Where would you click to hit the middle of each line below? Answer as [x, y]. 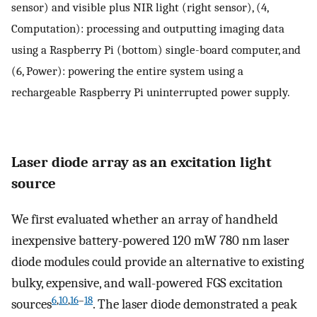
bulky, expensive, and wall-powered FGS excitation [147, 283]
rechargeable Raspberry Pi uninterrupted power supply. [151, 92]
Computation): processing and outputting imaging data [148, 29]
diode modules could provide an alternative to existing [158, 262]
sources [31, 305]
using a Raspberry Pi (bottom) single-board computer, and [156, 50]
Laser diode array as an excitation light [142, 162]
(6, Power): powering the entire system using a [127, 71]
